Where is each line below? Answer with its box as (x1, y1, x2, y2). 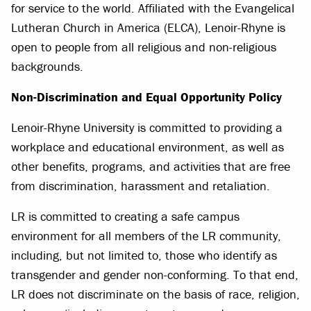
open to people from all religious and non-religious (11, 38, 276, 55)
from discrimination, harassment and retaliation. (11, 177, 270, 194)
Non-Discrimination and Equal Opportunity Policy (11, 88, 282, 105)
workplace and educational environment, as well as (11, 138, 284, 155)
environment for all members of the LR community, (11, 227, 281, 244)
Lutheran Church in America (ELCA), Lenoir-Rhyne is (11, 19, 285, 35)
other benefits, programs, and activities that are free (11, 158, 290, 174)
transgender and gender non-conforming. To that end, (11, 266, 299, 283)
